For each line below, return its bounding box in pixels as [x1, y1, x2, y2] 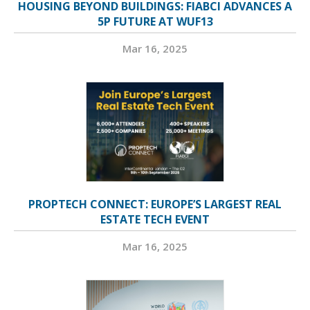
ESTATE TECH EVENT [100, 212, 210, 228]
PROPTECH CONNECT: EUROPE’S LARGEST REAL [28, 197, 282, 212]
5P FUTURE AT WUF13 [97, 14, 213, 30]
